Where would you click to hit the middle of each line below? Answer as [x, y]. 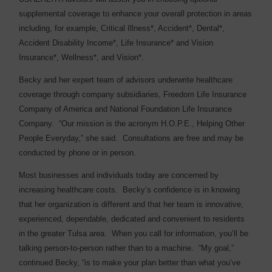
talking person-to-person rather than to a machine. [107, 248]
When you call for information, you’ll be [180, 233]
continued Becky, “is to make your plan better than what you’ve [130, 262]
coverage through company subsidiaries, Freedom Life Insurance [133, 94]
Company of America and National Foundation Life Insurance [126, 109]
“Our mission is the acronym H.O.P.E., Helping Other [152, 123]
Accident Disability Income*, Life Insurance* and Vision [116, 42]
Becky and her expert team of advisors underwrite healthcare [126, 80]
